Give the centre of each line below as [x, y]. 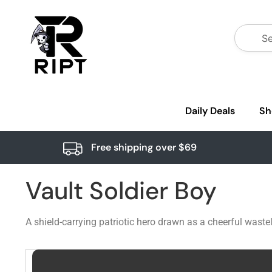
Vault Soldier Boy [121, 191]
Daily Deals [210, 111]
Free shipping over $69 [144, 147]
